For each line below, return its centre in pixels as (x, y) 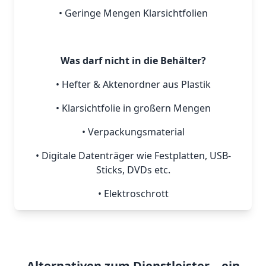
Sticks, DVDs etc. (133, 170)
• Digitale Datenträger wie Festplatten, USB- (133, 156)
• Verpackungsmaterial (133, 132)
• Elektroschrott (133, 194)
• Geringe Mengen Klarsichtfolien (133, 13)
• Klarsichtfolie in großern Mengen (133, 108)
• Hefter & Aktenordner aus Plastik (133, 85)
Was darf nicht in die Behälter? (133, 61)
